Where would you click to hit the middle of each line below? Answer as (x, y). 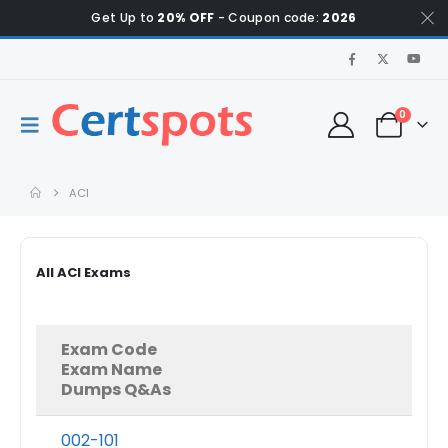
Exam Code (109, 349)
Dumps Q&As (116, 389)
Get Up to (124, 17)
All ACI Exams (83, 272)
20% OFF (186, 17)
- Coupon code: (268, 17)
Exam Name (111, 369)
